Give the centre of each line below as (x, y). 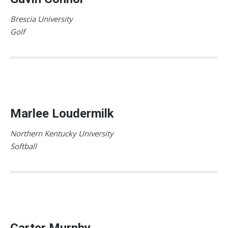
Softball (23, 146)
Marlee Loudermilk (62, 113)
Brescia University (41, 19)
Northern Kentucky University (62, 133)
